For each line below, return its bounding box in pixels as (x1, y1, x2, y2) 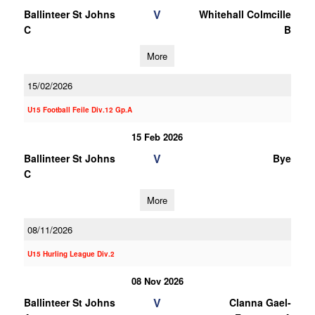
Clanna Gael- (229, 295, 291, 309)
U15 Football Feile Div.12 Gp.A (27, 105, 132, 115)
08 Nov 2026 (131, 274, 184, 288)
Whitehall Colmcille (198, 7, 291, 21)
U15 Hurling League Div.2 (27, 249, 115, 259)
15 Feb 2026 (131, 130, 184, 143)
